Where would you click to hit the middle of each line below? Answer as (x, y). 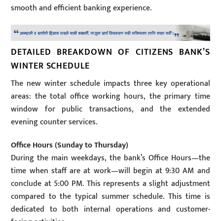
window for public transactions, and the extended (110, 109)
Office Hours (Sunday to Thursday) (70, 145)
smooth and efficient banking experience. (81, 8)
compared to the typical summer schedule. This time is (110, 196)
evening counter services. (54, 122)
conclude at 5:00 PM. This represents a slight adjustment (110, 184)
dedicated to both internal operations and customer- (110, 209)
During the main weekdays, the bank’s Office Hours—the (110, 158)
